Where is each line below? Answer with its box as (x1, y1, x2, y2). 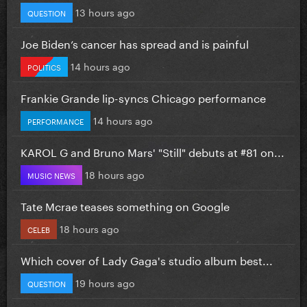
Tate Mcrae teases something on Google (21, 196, 230, 214)
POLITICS (27, 60, 61, 73)
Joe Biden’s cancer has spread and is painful (21, 34, 249, 51)
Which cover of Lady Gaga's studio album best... (21, 250, 273, 268)
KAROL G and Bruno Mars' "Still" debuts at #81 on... (21, 142, 284, 160)
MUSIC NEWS (27, 168, 75, 181)
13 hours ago (75, 3, 135, 19)
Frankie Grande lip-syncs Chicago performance (21, 88, 266, 106)
